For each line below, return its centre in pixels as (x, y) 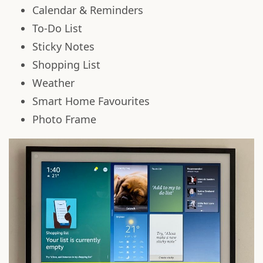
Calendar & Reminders (88, 10)
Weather (53, 82)
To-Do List (57, 28)
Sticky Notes (63, 46)
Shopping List (66, 64)
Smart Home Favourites (91, 101)
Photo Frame (64, 119)
